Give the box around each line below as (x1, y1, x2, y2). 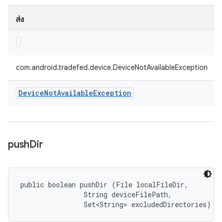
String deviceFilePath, (20, 190, 176, 199)
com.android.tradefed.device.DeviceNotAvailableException (16, 63, 208, 72)
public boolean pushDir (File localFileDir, (20, 180, 192, 189)
